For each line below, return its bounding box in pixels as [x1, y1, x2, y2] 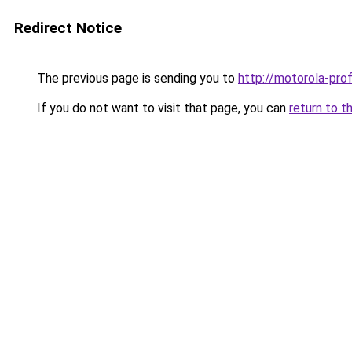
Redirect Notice [14, 19, 122, 37]
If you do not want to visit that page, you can [34, 101, 289, 115]
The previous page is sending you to [34, 71, 238, 86]
